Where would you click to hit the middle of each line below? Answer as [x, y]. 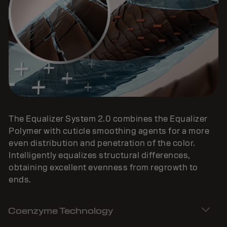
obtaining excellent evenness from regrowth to [103, 167]
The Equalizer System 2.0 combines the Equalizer [108, 119]
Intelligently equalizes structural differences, [100, 155]
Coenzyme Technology [61, 211]
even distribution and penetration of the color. [102, 143]
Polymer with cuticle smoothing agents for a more [109, 131]
